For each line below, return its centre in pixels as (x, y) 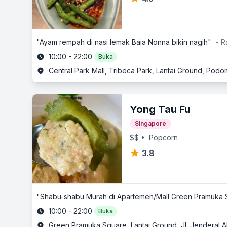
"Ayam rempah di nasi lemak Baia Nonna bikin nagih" (124, 42)
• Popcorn (158, 138)
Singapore (150, 123)
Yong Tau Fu (160, 109)
